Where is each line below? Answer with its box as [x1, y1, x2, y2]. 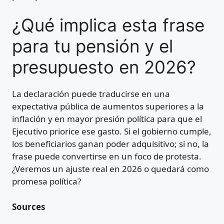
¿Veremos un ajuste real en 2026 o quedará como [12, 163, 209, 175]
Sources [12, 200, 45, 212]
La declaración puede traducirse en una [12, 88, 170, 100]
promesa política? [12, 175, 81, 187]
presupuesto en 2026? [12, 56, 196, 78]
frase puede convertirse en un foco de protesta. [12, 150, 201, 162]
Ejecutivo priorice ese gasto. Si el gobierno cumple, [12, 125, 211, 137]
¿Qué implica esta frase [12, 14, 204, 36]
